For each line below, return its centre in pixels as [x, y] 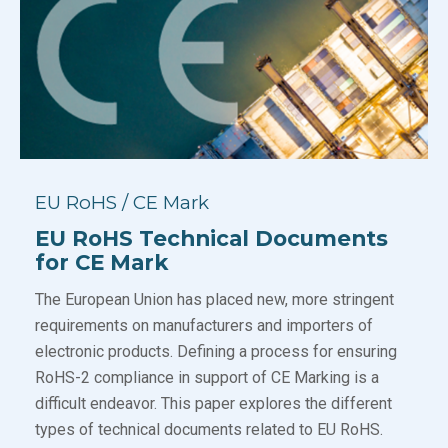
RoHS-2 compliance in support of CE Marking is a [207, 378]
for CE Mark [101, 262]
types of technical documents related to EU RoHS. [211, 430]
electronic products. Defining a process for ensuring [216, 352]
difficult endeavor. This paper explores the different [213, 404]
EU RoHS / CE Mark [122, 203]
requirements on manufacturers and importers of [204, 326]
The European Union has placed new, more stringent [214, 300]
